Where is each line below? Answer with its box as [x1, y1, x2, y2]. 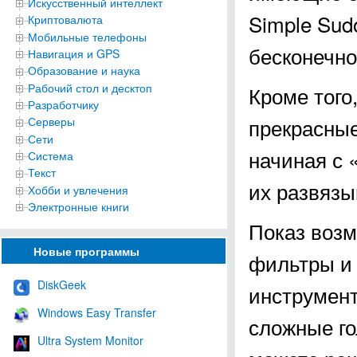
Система [28, 147, 73, 163]
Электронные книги [28, 198, 129, 214]
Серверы [28, 113, 75, 130]
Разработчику [28, 96, 99, 112]
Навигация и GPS [28, 45, 120, 61]
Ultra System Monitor [37, 332, 143, 349]
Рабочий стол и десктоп [28, 79, 152, 96]
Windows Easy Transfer [37, 304, 156, 321]
